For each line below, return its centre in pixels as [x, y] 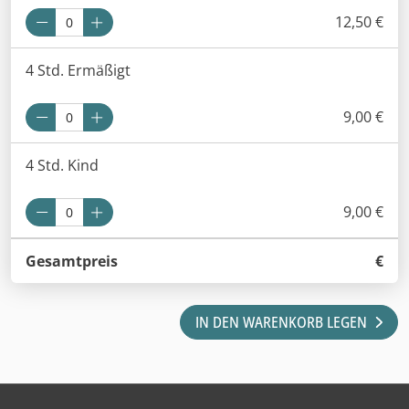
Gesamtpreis [72, 261]
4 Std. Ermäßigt [78, 70]
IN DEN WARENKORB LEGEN [282, 322]
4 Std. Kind [62, 165]
